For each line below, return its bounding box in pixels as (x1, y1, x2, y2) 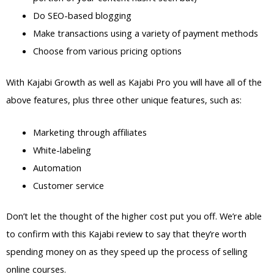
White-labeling (32, 143, 91, 156)
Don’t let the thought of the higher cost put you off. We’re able (6, 210, 262, 223)
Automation (32, 161, 81, 174)
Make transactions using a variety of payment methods (32, 27, 258, 40)
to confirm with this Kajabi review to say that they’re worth (6, 228, 246, 240)
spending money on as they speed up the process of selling (6, 245, 248, 258)
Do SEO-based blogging (32, 9, 131, 22)
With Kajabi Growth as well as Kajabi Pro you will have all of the (6, 76, 262, 89)
